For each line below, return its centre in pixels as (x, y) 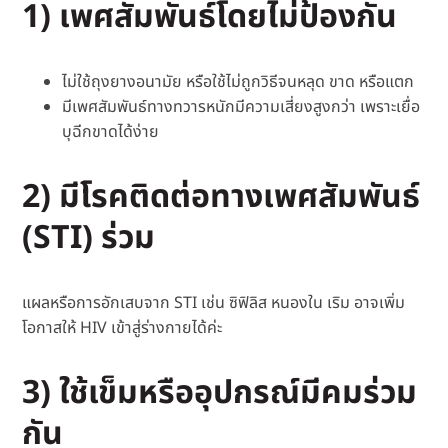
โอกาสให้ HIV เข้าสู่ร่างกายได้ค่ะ (122, 328)
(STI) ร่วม (89, 238)
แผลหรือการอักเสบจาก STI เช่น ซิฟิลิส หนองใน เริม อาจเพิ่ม (214, 303)
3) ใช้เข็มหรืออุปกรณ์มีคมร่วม (220, 393)
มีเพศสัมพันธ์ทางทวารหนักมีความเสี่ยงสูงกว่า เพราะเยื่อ (241, 107)
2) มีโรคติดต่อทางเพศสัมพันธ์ (221, 197)
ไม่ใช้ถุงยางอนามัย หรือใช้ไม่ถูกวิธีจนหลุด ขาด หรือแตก (238, 82)
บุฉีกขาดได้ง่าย (111, 132)
